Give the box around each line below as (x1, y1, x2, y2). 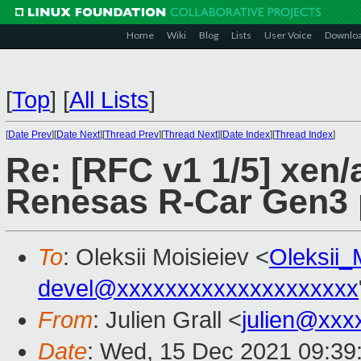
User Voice (264, 29, 312, 41)
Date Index (222, 129, 270, 140)
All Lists (69, 87, 149, 113)
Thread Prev (105, 129, 159, 140)
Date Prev (8, 129, 52, 140)
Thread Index (275, 129, 333, 140)
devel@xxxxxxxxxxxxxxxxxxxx (38, 276, 359, 302)
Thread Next (164, 129, 218, 140)
